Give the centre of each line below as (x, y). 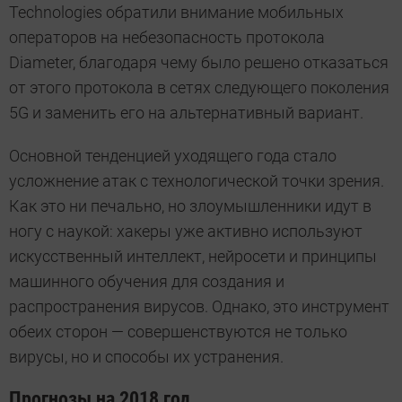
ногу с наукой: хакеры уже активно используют (186, 232)
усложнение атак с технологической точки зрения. (197, 181)
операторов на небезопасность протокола (167, 38)
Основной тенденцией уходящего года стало (173, 156)
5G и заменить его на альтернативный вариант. (186, 113)
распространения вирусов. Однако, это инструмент (199, 307)
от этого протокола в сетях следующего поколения (199, 88)
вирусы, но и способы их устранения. (146, 357)
